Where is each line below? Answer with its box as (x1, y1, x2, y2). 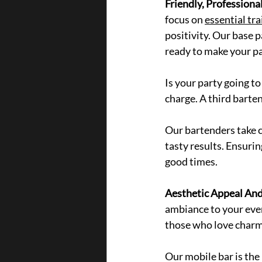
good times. (165, 155, 218, 168)
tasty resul (165, 139, 213, 153)
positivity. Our (165, 29, 230, 42)
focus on (165, 13, 205, 26)
